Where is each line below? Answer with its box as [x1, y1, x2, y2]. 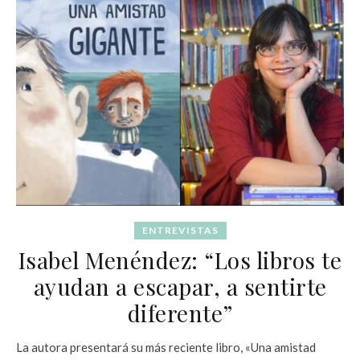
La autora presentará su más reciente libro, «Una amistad [16, 339, 316, 354]
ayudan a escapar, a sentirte [33, 271, 327, 301]
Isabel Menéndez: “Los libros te [18, 244, 342, 275]
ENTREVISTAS [141, 223, 219, 236]
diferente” [127, 297, 233, 328]
